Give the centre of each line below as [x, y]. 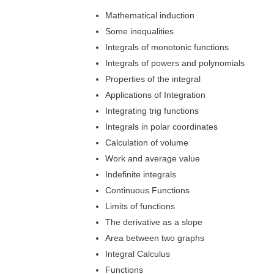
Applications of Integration [155, 95]
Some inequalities [139, 31]
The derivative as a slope [154, 222]
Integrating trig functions [152, 111]
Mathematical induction [150, 15]
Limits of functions [140, 206]
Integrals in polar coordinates [161, 127]
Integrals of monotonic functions [167, 47]
